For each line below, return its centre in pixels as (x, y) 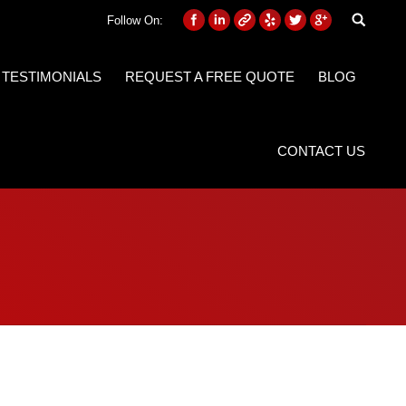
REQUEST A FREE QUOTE (210, 77)
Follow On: (135, 20)
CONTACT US (321, 151)
